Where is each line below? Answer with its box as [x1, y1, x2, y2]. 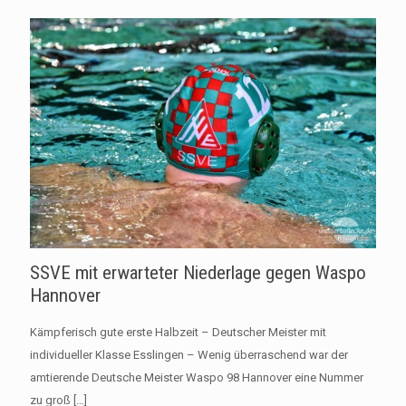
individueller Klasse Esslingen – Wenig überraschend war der [30, 348, 348, 362]
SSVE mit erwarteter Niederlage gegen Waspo [30, 262, 366, 285]
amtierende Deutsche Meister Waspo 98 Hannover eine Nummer [30, 371, 363, 385]
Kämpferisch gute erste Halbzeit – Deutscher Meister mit [30, 325, 326, 340]
